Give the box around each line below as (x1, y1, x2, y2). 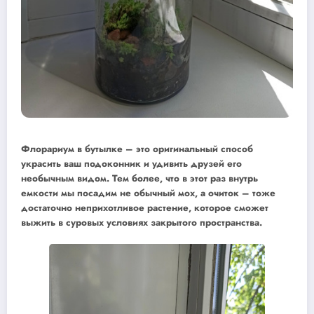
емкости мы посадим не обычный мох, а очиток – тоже (21, 186, 275, 200)
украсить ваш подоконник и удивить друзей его (21, 157, 242, 171)
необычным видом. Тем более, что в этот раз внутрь (21, 172, 258, 186)
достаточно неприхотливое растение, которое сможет (21, 201, 268, 215)
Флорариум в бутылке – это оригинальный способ (21, 142, 253, 156)
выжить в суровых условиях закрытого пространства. (21, 216, 262, 230)
